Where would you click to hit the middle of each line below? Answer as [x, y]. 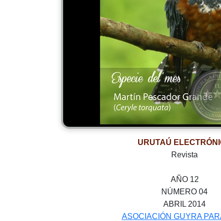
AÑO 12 [184, 179]
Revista [184, 155]
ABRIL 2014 [184, 204]
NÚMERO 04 [184, 192]
